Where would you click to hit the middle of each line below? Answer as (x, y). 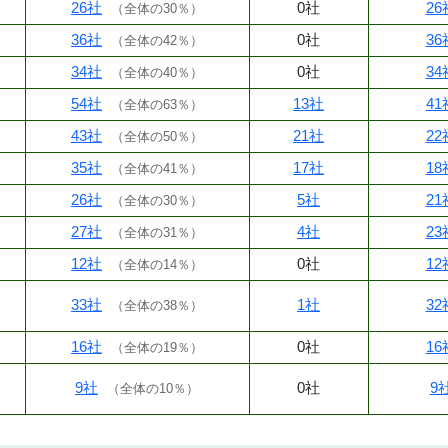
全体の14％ (157, 264)
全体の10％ (153, 388)
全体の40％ (157, 72)
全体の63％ (157, 104)
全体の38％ (157, 305)
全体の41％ (157, 168)
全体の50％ (157, 136)
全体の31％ (157, 232)
